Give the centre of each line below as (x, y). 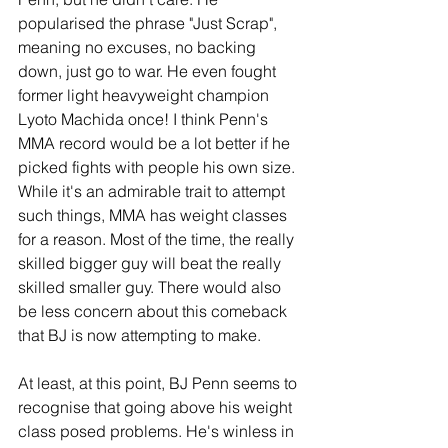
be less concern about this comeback (154, 311)
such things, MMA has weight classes (154, 215)
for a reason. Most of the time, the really (158, 239)
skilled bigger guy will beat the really (151, 263)
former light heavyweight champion (145, 95)
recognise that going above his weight (157, 407)
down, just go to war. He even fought (149, 71)
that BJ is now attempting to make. (139, 335)
